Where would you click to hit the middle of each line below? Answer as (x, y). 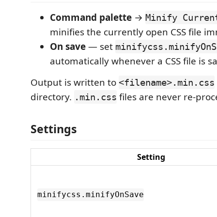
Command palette (91, 17)
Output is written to (75, 82)
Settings (54, 129)
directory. (52, 97)
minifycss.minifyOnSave (91, 195)
